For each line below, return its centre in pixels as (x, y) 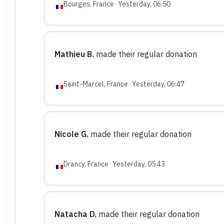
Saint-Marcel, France (95, 84)
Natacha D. (75, 214)
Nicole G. (71, 134)
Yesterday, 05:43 (138, 164)
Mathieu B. (74, 54)
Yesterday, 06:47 (158, 84)
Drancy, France (86, 164)
